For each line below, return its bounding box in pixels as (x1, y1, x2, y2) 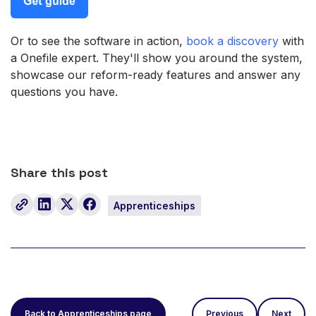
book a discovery (183, 33, 279, 48)
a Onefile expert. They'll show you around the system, (11, 50, 303, 65)
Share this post (11, 164, 108, 181)
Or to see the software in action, (11, 33, 183, 48)
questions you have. (11, 84, 118, 99)
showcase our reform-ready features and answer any (11, 67, 300, 82)
